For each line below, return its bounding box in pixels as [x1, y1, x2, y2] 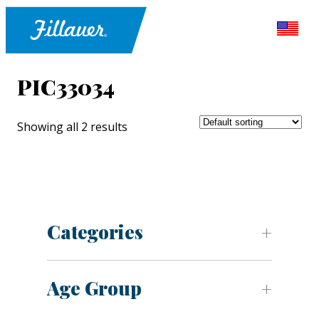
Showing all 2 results [17, 119, 127, 135]
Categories [47, 219, 143, 245]
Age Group [47, 276, 142, 301]
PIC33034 [17, 73, 115, 102]
